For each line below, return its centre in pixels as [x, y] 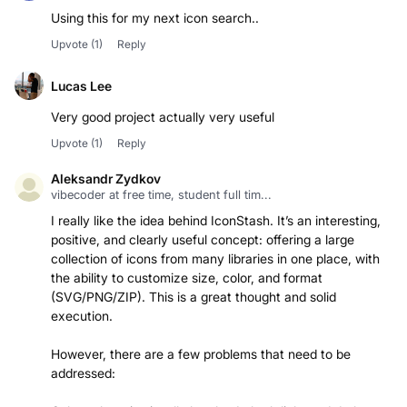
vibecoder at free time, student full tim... [161, 195]
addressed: [83, 373]
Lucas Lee [81, 85]
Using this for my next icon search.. [155, 18]
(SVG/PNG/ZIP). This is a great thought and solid [194, 297]
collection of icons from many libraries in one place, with [215, 259]
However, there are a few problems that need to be [201, 354]
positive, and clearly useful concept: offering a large [203, 240]
